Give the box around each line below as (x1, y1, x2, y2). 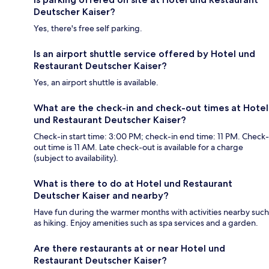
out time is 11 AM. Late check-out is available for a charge (34, 142, 243, 153)
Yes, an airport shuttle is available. (34, 77, 159, 88)
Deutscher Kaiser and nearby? (34, 190, 169, 202)
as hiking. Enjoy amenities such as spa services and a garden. (34, 217, 258, 229)
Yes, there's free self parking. (34, 23, 142, 34)
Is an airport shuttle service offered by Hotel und (34, 48, 255, 60)
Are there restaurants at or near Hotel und (34, 243, 225, 255)
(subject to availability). (34, 153, 118, 164)
